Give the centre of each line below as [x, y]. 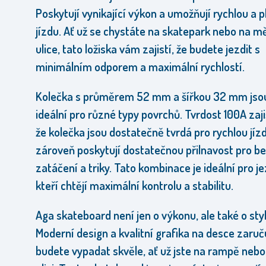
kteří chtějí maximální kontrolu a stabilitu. [134, 185]
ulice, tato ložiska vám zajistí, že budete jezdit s [148, 49]
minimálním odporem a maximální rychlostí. [140, 66]
